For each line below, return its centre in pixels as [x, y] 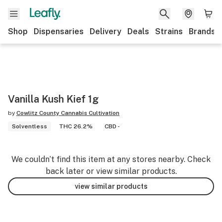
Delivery [106, 31]
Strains [169, 31]
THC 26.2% [76, 126]
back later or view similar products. [111, 171]
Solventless [29, 126]
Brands [202, 31]
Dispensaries [59, 31]
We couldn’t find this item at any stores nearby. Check [111, 159]
